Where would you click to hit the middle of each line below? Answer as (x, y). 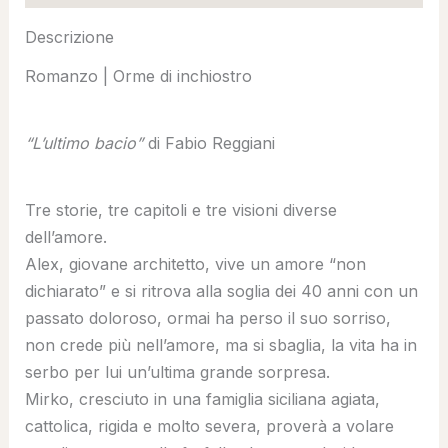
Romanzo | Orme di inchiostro (138, 75)
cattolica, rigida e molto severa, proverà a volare (209, 425)
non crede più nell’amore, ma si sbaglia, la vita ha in (220, 344)
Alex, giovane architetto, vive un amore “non (195, 263)
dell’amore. (65, 236)
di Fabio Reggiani (208, 142)
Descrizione (69, 37)
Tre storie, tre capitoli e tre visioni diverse (180, 209)
